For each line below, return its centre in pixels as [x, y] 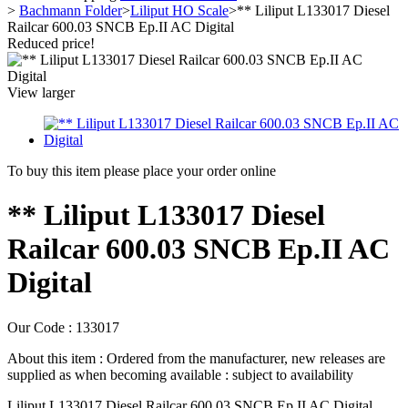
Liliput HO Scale [179, 10]
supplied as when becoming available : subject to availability [180, 374]
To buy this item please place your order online [142, 171]
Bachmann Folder [71, 10]
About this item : [57, 358]
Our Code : [41, 327]
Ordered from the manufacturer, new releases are [246, 358]
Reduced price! [51, 43]
